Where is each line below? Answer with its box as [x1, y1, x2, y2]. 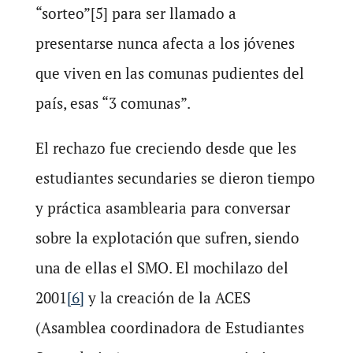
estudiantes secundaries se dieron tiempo [35, 168, 315, 188]
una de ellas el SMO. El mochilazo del [35, 258, 288, 278]
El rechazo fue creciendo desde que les [35, 138, 296, 158]
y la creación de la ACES [84, 288, 251, 308]
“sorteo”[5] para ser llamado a [35, 3, 236, 24]
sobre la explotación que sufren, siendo [35, 228, 299, 248]
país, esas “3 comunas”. [35, 93, 191, 113]
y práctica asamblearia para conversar [35, 198, 290, 218]
